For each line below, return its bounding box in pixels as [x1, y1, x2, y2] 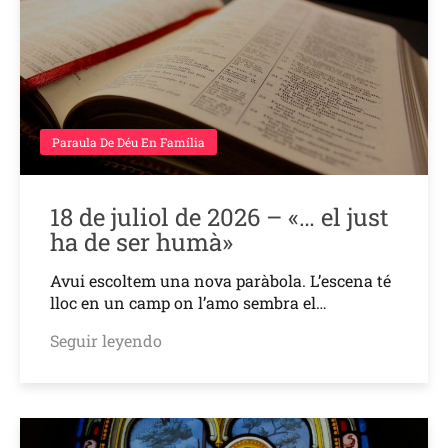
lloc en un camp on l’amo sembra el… [50, 291, 327, 313]
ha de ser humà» [50, 225, 233, 258]
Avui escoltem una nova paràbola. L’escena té [50, 269, 391, 291]
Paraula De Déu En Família [52, 133, 205, 150]
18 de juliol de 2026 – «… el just [50, 200, 389, 233]
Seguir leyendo [50, 329, 162, 351]
